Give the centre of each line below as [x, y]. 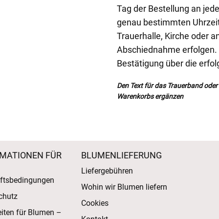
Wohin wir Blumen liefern [124, 187]
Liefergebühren [107, 171]
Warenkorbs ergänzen [150, 96]
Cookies [95, 203]
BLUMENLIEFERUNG [121, 155]
